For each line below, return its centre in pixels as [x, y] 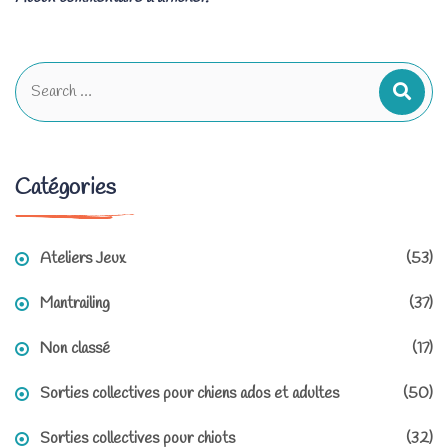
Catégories [65, 188]
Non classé [75, 349]
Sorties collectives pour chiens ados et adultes [189, 394]
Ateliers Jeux [82, 259]
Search [36, 75]
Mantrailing [75, 304]
